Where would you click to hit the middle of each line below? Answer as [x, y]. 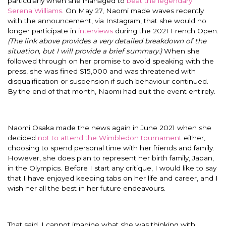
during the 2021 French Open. [166, 31]
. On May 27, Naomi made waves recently [133, 10]
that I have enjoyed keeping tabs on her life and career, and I [113, 178]
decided [23, 137]
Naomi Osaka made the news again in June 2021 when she [109, 127]
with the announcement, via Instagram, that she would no [107, 20]
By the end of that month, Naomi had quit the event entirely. [112, 91]
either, [193, 137]
